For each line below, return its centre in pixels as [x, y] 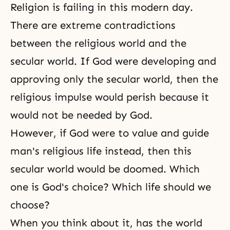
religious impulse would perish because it [110, 97]
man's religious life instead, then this [101, 151]
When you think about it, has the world [106, 223]
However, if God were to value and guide [110, 133]
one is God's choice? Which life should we [111, 187]
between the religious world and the [98, 43]
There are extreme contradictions [93, 25]
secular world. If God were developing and [113, 61]
